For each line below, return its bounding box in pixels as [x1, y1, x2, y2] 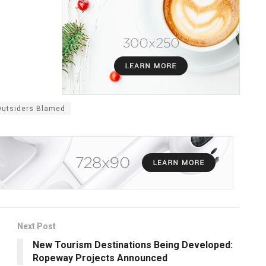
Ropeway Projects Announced [33, 252, 167, 264]
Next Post [17, 221, 56, 231]
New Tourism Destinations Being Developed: [33, 239, 233, 251]
